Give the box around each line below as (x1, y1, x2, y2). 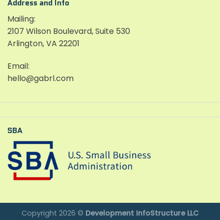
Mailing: (7, 13, 35, 25)
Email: (7, 60, 29, 72)
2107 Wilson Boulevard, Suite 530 (7, 26, 130, 37)
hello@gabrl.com (7, 73, 74, 84)
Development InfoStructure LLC (85, 208, 199, 219)
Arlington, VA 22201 (7, 38, 80, 50)
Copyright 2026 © (21, 208, 85, 219)
